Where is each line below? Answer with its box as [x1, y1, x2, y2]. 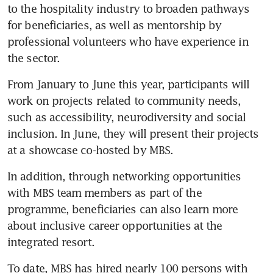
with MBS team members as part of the [7, 186, 202, 200]
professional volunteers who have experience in [7, 35, 249, 49]
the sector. [7, 51, 60, 65]
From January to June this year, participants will [7, 77, 249, 91]
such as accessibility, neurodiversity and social [7, 110, 246, 124]
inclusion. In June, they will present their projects [7, 127, 259, 141]
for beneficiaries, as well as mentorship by [7, 18, 222, 32]
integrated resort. [7, 235, 97, 249]
